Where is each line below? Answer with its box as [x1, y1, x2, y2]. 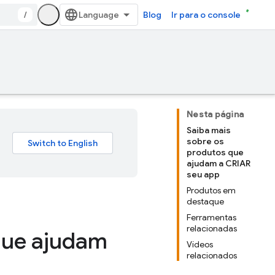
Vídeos [187, 239, 213, 250]
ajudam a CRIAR [187, 158, 250, 169]
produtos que [187, 147, 244, 158]
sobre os [187, 136, 224, 147]
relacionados [187, 250, 237, 261]
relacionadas [187, 223, 237, 234]
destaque [187, 196, 224, 207]
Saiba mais [187, 125, 231, 136]
